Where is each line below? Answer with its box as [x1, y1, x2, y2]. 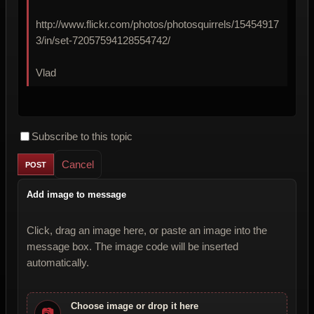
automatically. [27, 257, 89, 269]
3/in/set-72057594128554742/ [36, 34, 170, 47]
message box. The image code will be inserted [27, 240, 238, 253]
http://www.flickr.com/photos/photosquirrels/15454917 [36, 18, 279, 31]
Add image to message [27, 189, 126, 200]
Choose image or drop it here [71, 301, 198, 312]
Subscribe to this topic [32, 130, 132, 143]
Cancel [62, 158, 94, 171]
